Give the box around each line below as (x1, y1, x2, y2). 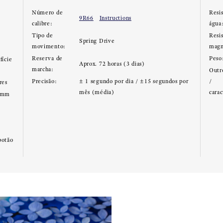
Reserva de (31, 55, 63, 62)
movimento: (31, 43, 66, 50)
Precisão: (31, 78, 57, 85)
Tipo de (31, 32, 53, 39)
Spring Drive (79, 37, 115, 44)
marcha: (31, 66, 54, 73)
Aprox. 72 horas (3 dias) (79, 60, 145, 67)
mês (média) (79, 89, 114, 96)
